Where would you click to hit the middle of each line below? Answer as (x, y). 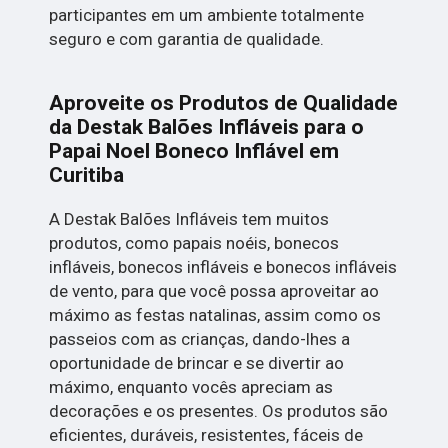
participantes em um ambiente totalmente (207, 15)
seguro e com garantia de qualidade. (187, 39)
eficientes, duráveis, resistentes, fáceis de (206, 435)
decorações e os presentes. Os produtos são (219, 411)
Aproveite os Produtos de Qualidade (224, 103)
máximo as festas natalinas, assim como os (215, 315)
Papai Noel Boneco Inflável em (194, 151)
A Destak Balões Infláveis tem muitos (189, 219)
